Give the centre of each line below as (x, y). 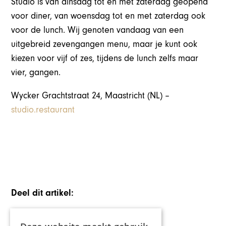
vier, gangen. (36, 73)
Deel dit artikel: (43, 193)
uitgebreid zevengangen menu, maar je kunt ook (104, 44)
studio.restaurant (43, 110)
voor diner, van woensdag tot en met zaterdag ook (108, 16)
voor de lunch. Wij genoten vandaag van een (98, 30)
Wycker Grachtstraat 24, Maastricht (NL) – (91, 96)
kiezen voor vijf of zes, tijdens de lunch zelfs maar (105, 59)
